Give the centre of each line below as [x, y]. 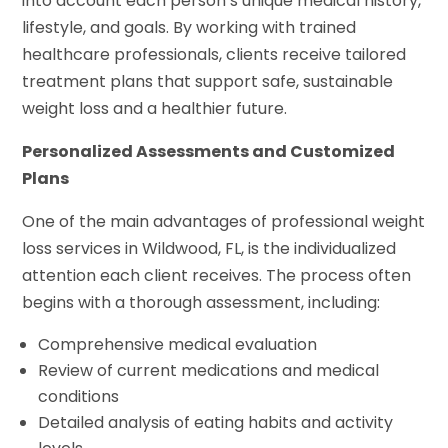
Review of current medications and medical [209, 371]
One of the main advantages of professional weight [224, 222]
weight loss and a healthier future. [155, 109]
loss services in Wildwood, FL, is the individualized [209, 249]
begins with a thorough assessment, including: [201, 303]
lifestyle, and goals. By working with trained [189, 28]
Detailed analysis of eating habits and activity [216, 423]
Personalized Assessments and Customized [209, 152]
